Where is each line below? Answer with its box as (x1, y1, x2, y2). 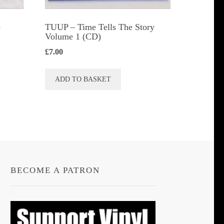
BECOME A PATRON (10, 165, 100, 175)
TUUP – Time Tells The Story (45, 21, 155, 32)
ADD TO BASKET (55, 75, 111, 83)
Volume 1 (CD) (45, 31, 101, 41)
